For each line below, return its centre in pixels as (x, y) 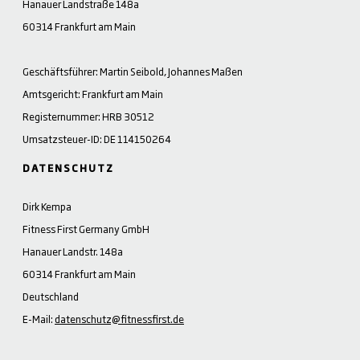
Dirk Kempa (47, 206)
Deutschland (51, 296)
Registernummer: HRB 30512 (88, 116)
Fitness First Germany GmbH (86, 229)
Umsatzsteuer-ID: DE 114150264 (97, 139)
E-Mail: (39, 319)
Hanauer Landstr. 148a (73, 251)
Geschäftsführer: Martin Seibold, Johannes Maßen (133, 71)
